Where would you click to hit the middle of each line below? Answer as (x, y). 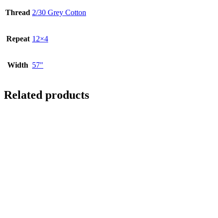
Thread (18, 13)
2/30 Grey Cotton (59, 13)
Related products (46, 95)
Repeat (18, 39)
